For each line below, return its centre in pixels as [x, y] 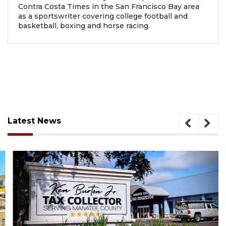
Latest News [34, 121]
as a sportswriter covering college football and [103, 16]
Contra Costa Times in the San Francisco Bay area [109, 6]
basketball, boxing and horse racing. [84, 25]
